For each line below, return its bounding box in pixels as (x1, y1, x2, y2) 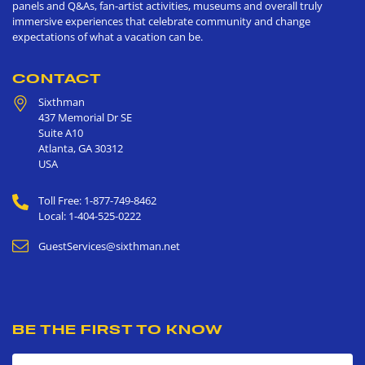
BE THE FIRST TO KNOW (12, 321, 223, 337)
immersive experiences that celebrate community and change (12, 14, 310, 29)
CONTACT (12, 70, 102, 86)
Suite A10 (38, 125, 83, 140)
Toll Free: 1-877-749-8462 (38, 193, 156, 208)
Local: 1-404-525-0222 (38, 209, 141, 223)
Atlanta (38, 141, 73, 156)
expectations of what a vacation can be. (12, 29, 203, 44)
